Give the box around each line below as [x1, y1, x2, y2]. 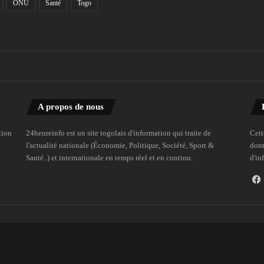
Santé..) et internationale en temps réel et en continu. [26, 153, 193, 162]
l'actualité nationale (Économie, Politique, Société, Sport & [26, 140, 214, 150]
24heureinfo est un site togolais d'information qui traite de [26, 128, 212, 137]
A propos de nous [38, 101, 104, 111]
